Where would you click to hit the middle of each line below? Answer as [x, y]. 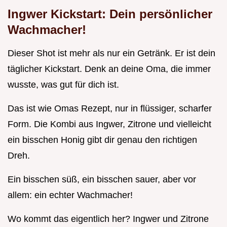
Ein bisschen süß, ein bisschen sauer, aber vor [102, 180]
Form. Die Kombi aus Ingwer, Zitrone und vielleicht [109, 124]
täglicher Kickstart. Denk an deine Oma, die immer [109, 69]
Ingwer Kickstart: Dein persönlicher [110, 14]
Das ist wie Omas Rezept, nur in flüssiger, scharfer [110, 109]
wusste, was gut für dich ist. [63, 85]
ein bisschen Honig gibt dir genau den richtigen [102, 140]
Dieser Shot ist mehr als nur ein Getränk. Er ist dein [111, 53]
